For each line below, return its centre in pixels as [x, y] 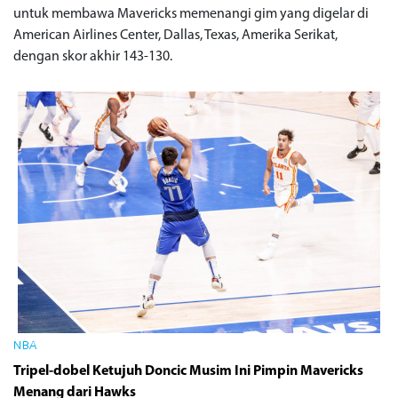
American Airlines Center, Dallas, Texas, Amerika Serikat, [175, 36]
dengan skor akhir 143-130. [93, 57]
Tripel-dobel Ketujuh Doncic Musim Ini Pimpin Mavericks [188, 371]
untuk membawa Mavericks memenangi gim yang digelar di [191, 15]
